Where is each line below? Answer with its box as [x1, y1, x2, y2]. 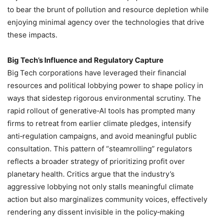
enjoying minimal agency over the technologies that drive [7, 17, 204, 27]
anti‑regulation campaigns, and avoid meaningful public [7, 131, 197, 141]
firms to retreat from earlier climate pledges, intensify [7, 118, 191, 128]
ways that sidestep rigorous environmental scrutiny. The [7, 93, 201, 103]
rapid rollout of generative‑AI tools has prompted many [7, 106, 195, 115]
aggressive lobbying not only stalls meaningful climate [7, 182, 194, 191]
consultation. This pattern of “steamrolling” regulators [7, 144, 192, 153]
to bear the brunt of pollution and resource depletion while [7, 4, 209, 14]
